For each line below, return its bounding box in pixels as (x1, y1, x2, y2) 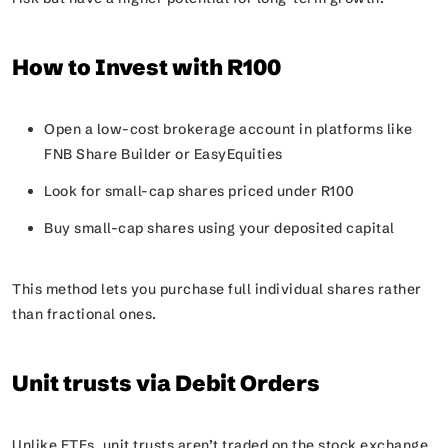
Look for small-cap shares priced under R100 (44, 182, 362, 200)
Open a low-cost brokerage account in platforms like (44, 120, 413, 138)
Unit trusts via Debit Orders (12, 370, 320, 397)
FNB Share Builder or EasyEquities (44, 145, 290, 163)
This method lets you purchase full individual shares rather (12, 280, 422, 298)
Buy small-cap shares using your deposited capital (44, 219, 402, 237)
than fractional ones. (12, 305, 167, 323)
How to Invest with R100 (12, 54, 281, 81)
